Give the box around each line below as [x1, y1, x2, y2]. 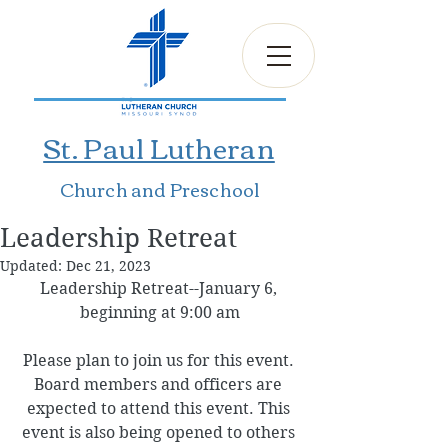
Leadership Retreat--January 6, [39, 279, 281, 298]
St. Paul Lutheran [43, 122, 275, 172]
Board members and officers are [34, 375, 286, 394]
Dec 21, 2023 [66, 257, 151, 275]
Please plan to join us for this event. [22, 351, 298, 370]
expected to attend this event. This [26, 399, 294, 418]
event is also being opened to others [21, 423, 299, 442]
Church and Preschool [59, 172, 261, 206]
